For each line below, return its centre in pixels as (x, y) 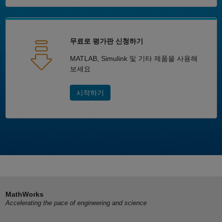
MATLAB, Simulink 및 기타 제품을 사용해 (134, 58)
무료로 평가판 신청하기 (106, 41)
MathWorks (24, 194)
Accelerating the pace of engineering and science (76, 203)
